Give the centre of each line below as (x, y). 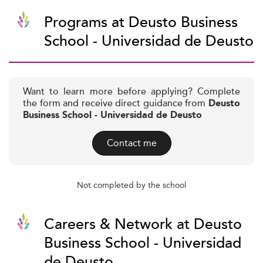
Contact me (131, 143)
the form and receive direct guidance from (116, 104)
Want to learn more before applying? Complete (131, 92)
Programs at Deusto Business (141, 23)
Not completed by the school (131, 185)
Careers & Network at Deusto (143, 225)
